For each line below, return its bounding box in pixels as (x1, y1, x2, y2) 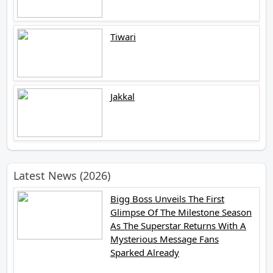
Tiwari (110, 30, 136, 43)
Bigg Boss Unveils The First (110, 192, 224, 205)
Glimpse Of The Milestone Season (110, 205, 252, 218)
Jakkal (110, 90, 135, 102)
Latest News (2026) (13, 168, 110, 183)
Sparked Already (110, 246, 179, 258)
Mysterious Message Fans (110, 232, 219, 245)
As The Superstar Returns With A (110, 219, 246, 232)
